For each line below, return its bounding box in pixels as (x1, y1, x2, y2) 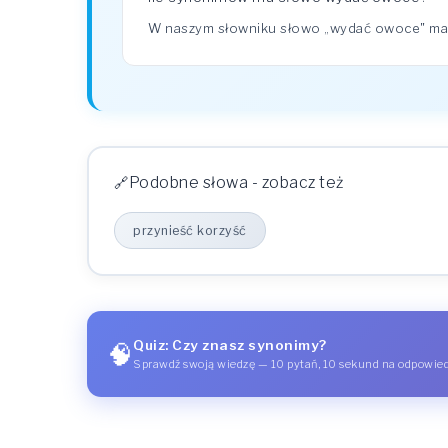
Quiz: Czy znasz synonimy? (133, 336, 327, 353)
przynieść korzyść (133, 223, 247, 238)
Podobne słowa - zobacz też (128, 173, 344, 192)
